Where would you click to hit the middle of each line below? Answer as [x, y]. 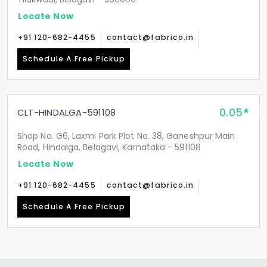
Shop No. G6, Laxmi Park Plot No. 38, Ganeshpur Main [126, 136]
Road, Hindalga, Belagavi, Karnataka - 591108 [109, 147]
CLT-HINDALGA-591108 [67, 112]
